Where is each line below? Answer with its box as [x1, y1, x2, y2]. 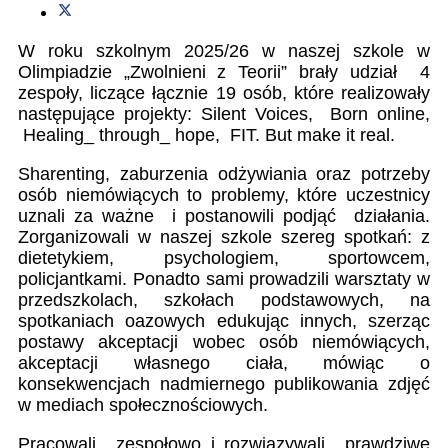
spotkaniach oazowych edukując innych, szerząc [18, 311, 430, 332]
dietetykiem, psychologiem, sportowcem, [18, 248, 430, 269]
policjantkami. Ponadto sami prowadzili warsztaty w [18, 269, 430, 290]
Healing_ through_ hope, [23, 125, 225, 146]
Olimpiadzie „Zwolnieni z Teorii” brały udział [18, 62, 397, 83]
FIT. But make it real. [230, 125, 395, 146]
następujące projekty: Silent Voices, [18, 104, 322, 125]
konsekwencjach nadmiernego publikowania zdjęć [18, 374, 430, 395]
